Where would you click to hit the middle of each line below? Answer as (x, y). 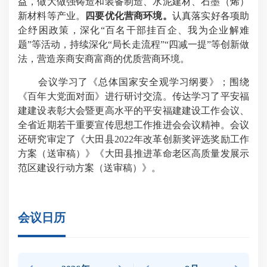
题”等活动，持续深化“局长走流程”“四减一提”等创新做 (133, 45)
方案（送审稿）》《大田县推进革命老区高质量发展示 (133, 154)
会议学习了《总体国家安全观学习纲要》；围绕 (144, 82)
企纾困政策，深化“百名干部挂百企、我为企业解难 (133, 30)
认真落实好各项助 (211, 16)
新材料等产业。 (52, 16)
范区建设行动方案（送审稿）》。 (89, 168)
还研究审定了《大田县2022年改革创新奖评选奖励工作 (133, 139)
